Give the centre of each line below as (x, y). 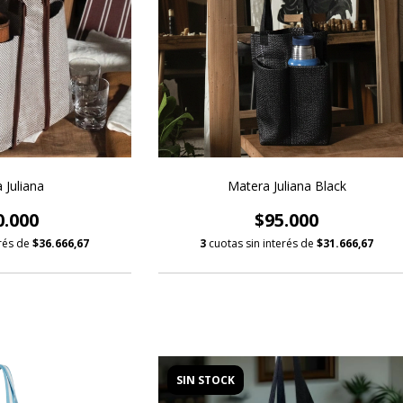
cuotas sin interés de (263, 243)
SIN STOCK (205, 380)
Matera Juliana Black (287, 185)
